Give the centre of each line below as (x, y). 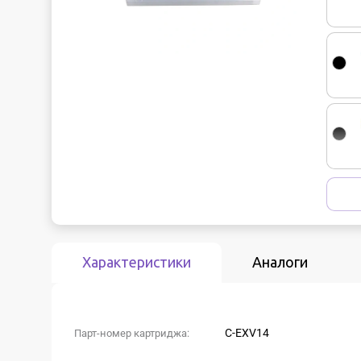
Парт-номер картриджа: (132, 333)
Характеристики (137, 262)
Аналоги (280, 262)
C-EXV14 (247, 333)
